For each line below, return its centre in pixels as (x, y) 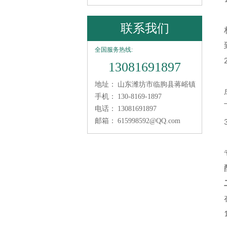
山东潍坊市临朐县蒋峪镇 (157, 84)
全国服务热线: (114, 50)
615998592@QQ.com (149, 121)
